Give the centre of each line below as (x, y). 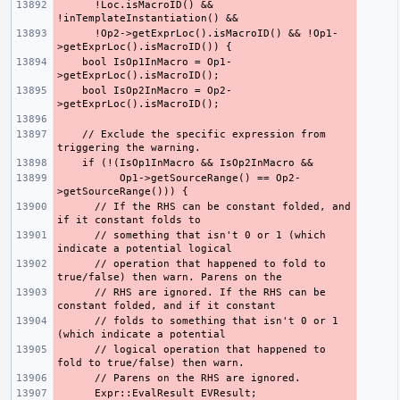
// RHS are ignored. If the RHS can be (76, 292)
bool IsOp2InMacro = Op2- (70, 90)
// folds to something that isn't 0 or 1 (76, 321)
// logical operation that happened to (76, 349)
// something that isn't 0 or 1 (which (76, 235)
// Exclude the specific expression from (70, 134)
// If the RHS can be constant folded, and (76, 206)
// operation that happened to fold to (76, 263)
